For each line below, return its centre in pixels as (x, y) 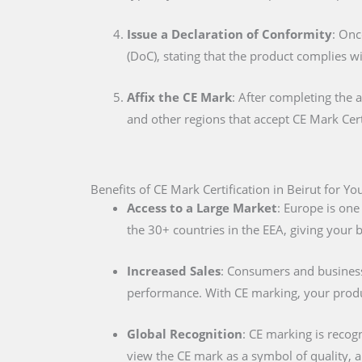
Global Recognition (185, 334)
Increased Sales (174, 271)
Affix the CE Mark (179, 97)
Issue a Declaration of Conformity (229, 34)
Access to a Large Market (202, 208)
